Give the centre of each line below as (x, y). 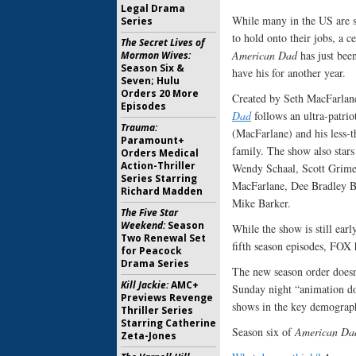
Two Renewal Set (163, 238)
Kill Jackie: (145, 285)
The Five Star (149, 213)
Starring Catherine (168, 323)
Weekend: (143, 225)
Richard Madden (162, 191)
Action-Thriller (158, 166)
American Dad (265, 55)
